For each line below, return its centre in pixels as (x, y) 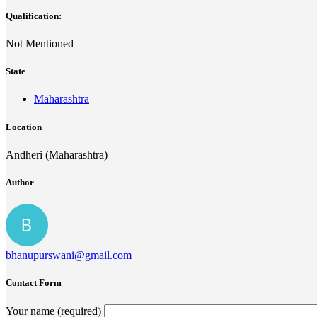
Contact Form (34, 283)
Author (20, 182)
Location (24, 127)
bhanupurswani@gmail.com (69, 255)
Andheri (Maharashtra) (57, 154)
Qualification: (34, 16)
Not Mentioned (40, 44)
